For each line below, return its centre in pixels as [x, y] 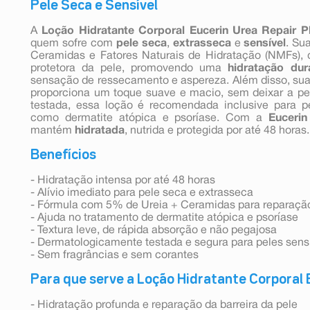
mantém [53, 130]
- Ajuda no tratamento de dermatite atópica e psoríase [164, 218]
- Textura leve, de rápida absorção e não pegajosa [154, 230]
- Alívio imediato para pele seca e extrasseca [142, 193]
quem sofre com [72, 43]
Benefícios [63, 155]
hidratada [100, 130]
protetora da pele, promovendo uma [129, 68]
